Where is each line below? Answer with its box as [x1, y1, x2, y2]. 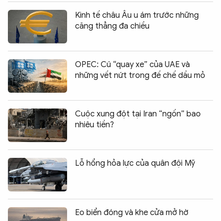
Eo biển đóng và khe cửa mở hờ [75, 207, 188, 218]
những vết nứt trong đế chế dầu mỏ [75, 70, 205, 80]
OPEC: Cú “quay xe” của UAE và [75, 59, 190, 70]
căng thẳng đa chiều [75, 21, 149, 31]
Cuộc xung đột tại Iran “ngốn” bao [75, 109, 201, 119]
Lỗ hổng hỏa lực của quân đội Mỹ [75, 158, 195, 168]
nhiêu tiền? [75, 119, 114, 130]
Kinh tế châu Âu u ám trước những [75, 10, 199, 20]
